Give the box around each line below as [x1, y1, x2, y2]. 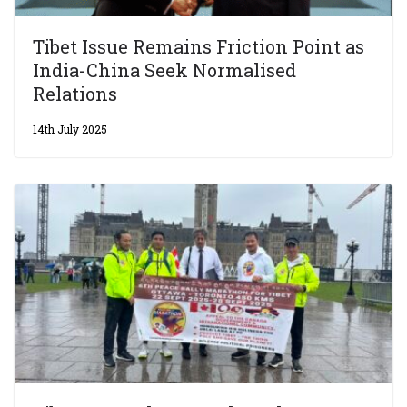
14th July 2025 [33, 122, 107, 137]
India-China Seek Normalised [33, 58, 296, 83]
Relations [33, 82, 117, 106]
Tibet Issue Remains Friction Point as [33, 35, 364, 59]
